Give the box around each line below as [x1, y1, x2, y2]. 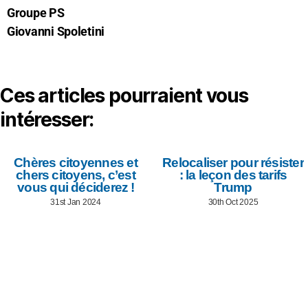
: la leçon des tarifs [179, 167, 287, 182]
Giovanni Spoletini [7, 23, 105, 38]
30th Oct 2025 [208, 197, 258, 207]
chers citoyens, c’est [16, 167, 135, 182]
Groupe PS [7, 5, 65, 20]
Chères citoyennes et [14, 155, 137, 170]
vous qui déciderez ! [17, 179, 134, 195]
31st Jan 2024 [50, 197, 101, 207]
